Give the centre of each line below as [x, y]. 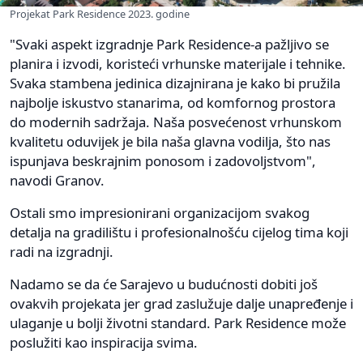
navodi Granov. [57, 181]
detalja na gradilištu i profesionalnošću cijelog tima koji [179, 233]
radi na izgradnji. [62, 252]
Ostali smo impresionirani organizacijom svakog [160, 213]
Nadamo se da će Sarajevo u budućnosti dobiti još [164, 284]
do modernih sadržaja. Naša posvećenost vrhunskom [176, 122]
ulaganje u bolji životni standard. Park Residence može [178, 323]
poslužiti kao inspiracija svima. [104, 343]
